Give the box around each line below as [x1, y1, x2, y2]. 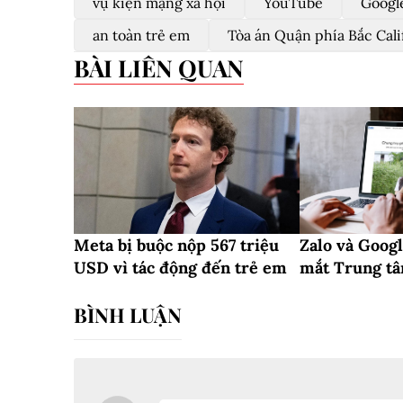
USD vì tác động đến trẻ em [74, 257, 287, 279]
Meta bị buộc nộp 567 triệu [74, 235, 279, 256]
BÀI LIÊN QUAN [89, 52, 244, 84]
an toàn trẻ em [93, 26, 190, 44]
